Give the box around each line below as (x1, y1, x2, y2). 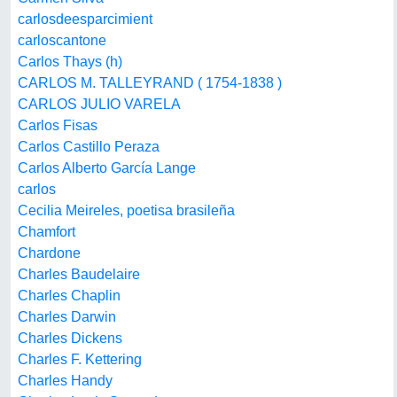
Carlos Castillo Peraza (18, 139, 160, 154)
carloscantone (18, 33, 106, 48)
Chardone (18, 245, 81, 261)
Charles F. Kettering (18, 352, 142, 367)
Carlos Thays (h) (18, 54, 122, 69)
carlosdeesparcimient (18, 12, 152, 27)
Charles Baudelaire (18, 267, 140, 282)
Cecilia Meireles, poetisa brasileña (18, 203, 235, 218)
